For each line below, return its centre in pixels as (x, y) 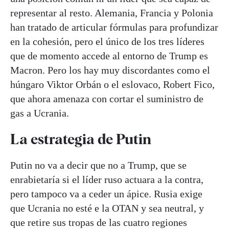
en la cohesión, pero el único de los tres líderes (107, 41)
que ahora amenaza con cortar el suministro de (107, 98)
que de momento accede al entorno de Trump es (109, 55)
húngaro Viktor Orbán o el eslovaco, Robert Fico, (112, 84)
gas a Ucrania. (40, 113)
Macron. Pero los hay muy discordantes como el (110, 70)
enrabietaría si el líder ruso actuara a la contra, (107, 180)
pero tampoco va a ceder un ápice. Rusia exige (106, 194)
